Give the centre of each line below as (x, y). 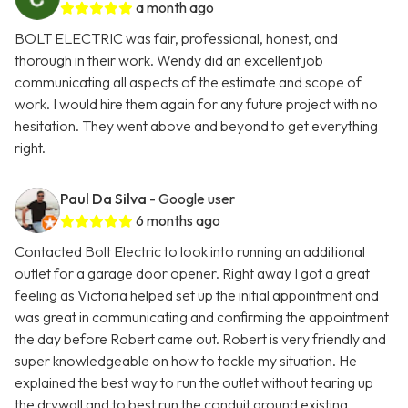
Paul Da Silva (103, 199)
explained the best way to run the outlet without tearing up (194, 383)
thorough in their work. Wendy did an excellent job (169, 61)
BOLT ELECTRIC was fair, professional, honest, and (176, 39)
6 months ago (178, 221)
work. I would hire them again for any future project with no (196, 104)
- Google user (192, 199)
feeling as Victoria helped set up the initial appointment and (197, 296)
